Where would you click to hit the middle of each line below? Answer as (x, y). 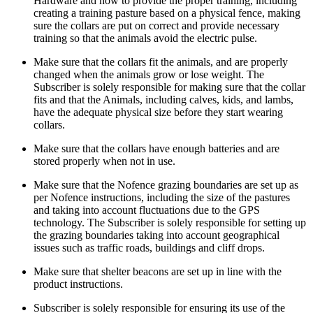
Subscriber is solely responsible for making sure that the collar (169, 87)
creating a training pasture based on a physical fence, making (167, 13)
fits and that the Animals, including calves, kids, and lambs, (163, 99)
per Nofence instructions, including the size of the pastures (162, 197)
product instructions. (80, 284)
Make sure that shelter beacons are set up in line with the (158, 271)
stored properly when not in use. (104, 161)
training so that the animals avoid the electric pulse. (145, 38)
